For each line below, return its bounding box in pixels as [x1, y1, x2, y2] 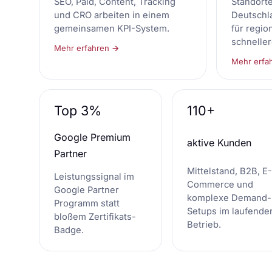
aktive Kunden [187, 136, 251, 149]
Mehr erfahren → [54, 43, 120, 53]
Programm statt [54, 197, 120, 209]
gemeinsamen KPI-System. [54, 22, 169, 34]
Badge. [54, 224, 84, 236]
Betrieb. [187, 219, 221, 230]
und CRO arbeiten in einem [54, 9, 169, 21]
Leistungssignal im [54, 171, 134, 182]
